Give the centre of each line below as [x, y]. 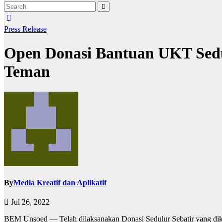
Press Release [25, 29]
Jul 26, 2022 [29, 202]
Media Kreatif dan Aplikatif [60, 183]
